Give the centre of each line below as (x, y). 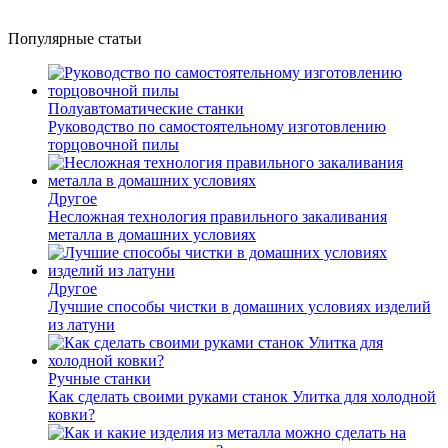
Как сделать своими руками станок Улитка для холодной (242, 396)
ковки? (71, 414)
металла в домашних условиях (152, 234)
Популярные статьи (75, 38)
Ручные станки (99, 378)
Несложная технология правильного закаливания (217, 216)
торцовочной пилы (113, 144)
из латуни (81, 324)
